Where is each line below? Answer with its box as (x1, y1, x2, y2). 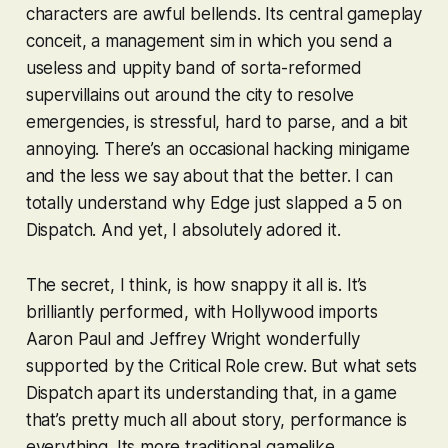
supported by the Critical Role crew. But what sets (25, 356, 418, 377)
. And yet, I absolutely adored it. (92, 220, 341, 241)
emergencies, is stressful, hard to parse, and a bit (25, 112, 409, 133)
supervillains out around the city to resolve (25, 85, 355, 106)
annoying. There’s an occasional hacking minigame (25, 139, 410, 160)
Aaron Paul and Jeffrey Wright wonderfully (25, 329, 360, 350)
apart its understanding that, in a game (97, 383, 397, 404)
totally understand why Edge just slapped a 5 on (25, 193, 402, 214)
